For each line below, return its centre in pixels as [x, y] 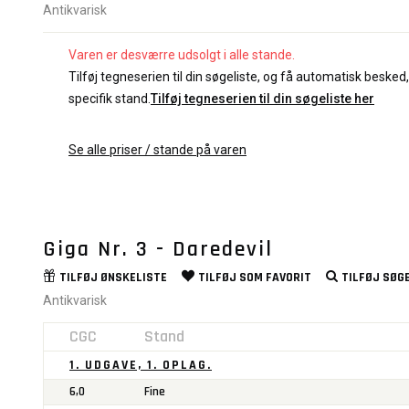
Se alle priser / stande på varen [157, 150]
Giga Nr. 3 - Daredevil [158, 250]
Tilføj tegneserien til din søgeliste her [262, 99]
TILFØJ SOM [232, 278]
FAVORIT [288, 278]
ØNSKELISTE [134, 278]
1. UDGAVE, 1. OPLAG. [141, 366]
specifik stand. [110, 99]
